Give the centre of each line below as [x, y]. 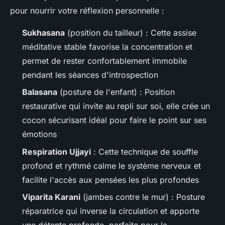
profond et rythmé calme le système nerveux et [111, 165]
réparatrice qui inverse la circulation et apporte [111, 211]
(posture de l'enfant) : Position [116, 92]
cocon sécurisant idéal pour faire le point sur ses [114, 120]
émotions [39, 134]
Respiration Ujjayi [57, 151]
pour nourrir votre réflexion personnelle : [87, 10]
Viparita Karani [51, 197]
